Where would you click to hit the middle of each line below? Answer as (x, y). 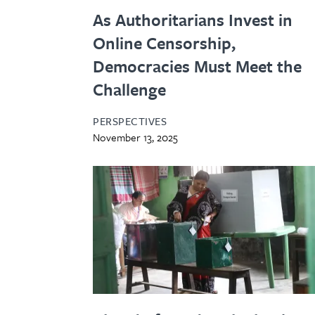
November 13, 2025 (135, 137)
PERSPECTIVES (130, 121)
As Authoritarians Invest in (193, 19)
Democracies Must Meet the (197, 66)
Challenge (129, 89)
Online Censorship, (164, 43)
